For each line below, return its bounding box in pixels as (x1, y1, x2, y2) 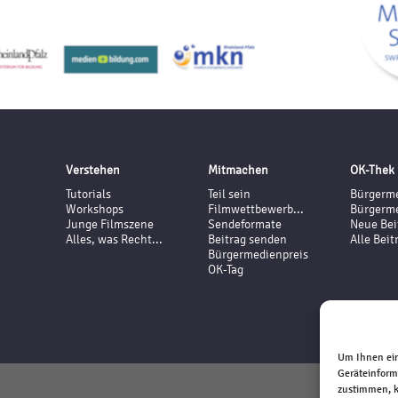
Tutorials (66, 187, 111, 202)
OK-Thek (350, 163, 394, 178)
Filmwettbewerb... (208, 202, 304, 217)
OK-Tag (208, 262, 243, 277)
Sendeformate (208, 217, 282, 232)
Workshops (66, 202, 123, 217)
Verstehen (66, 163, 120, 178)
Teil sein (208, 187, 251, 202)
